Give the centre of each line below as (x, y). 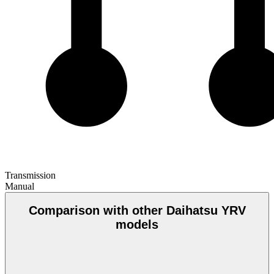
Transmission (30, 175)
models (137, 225)
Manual (20, 186)
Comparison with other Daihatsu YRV (137, 211)
